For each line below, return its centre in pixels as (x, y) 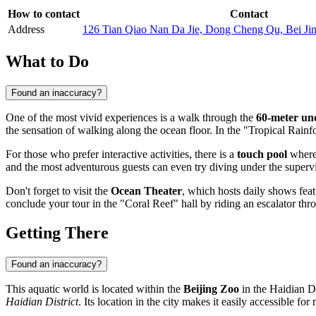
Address (26, 29)
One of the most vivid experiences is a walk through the (131, 117)
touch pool (262, 154)
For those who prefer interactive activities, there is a (121, 154)
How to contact (44, 13)
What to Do (47, 61)
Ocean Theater (146, 190)
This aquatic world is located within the (95, 289)
